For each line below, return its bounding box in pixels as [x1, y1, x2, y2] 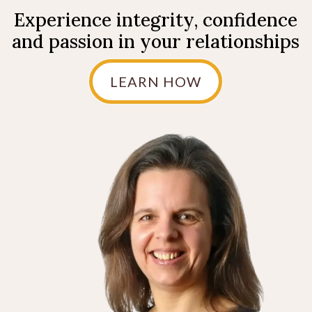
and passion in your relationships [12, 30, 299, 53]
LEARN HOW [110, 73, 201, 90]
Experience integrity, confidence [14, 8, 297, 31]
